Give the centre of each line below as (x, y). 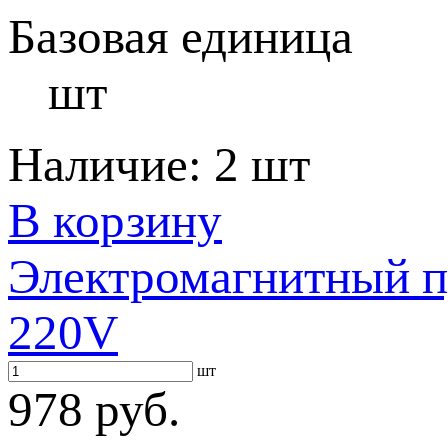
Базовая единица (180, 36)
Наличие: (111, 164)
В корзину (115, 220)
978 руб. (94, 409)
